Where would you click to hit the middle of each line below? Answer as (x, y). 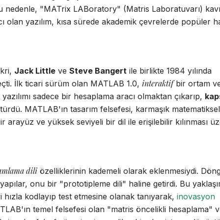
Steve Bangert (98, 71)
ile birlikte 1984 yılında (169, 71)
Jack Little (35, 71)
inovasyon (196, 196)
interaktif (158, 83)
